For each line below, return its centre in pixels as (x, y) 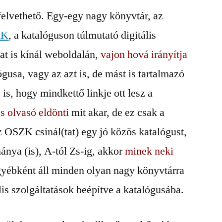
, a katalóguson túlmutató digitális (83, 35)
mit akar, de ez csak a (117, 112)
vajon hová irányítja (144, 55)
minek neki (149, 151)
